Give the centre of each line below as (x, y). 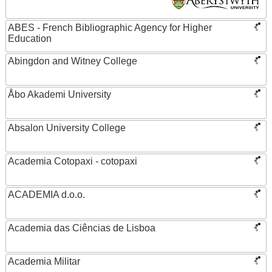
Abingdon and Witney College (73, 61)
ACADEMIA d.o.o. (46, 195)
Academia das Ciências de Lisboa (82, 228)
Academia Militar (44, 261)
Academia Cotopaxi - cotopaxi (73, 161)
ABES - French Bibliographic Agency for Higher (110, 28)
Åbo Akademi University (59, 94)
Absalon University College (67, 128)
